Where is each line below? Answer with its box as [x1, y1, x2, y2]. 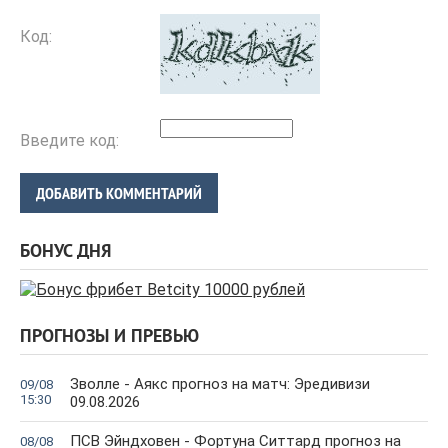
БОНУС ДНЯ [20, 241, 111, 265]
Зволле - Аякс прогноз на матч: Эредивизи [70, 375, 370, 394]
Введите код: [20, 131, 119, 151]
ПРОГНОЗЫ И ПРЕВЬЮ [20, 326, 199, 350]
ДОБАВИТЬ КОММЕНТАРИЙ [36, 183, 202, 205]
